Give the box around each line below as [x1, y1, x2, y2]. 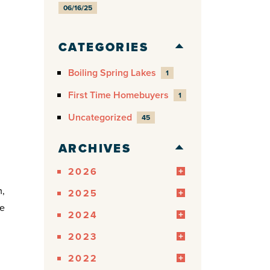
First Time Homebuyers [68, 88, 169, 102]
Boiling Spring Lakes [68, 66, 156, 80]
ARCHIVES [58, 139, 131, 157]
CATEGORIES [58, 37, 148, 56]
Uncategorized [68, 110, 132, 125]
